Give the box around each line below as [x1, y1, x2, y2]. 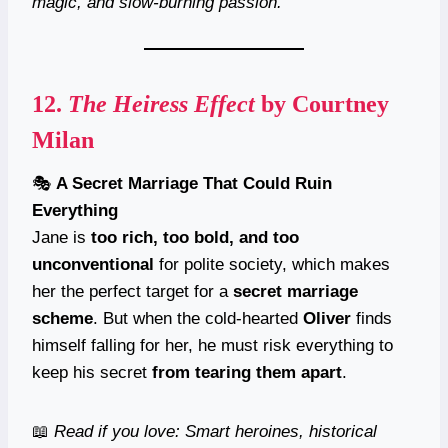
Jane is [32, 227, 91, 247]
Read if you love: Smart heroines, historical [54, 421, 377, 441]
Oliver [303, 308, 351, 328]
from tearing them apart [152, 362, 342, 382]
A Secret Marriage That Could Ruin [56, 173, 332, 193]
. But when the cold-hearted [93, 308, 303, 328]
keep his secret [32, 362, 152, 382]
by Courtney [255, 90, 389, 117]
